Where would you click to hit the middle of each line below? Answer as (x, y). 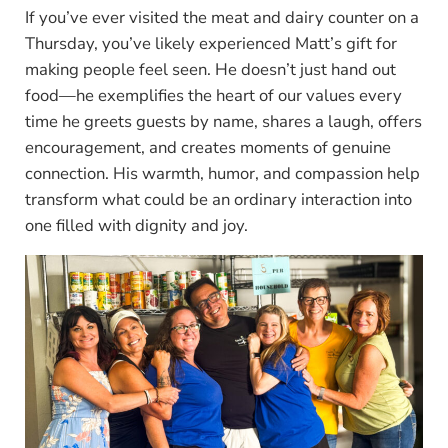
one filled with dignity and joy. (136, 226)
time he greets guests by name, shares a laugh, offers (223, 122)
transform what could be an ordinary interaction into (218, 200)
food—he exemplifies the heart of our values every (213, 96)
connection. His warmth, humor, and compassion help (222, 174)
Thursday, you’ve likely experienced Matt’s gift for (210, 44)
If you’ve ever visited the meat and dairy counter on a (221, 18)
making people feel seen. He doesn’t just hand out (210, 70)
